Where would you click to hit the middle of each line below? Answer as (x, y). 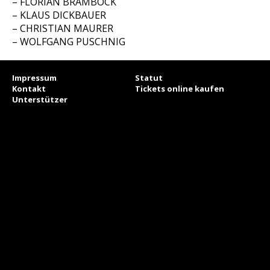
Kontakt (29, 89)
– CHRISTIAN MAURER (63, 28)
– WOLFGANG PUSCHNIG (69, 42)
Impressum (34, 78)
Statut (149, 78)
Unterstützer (40, 99)
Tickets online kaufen (180, 89)
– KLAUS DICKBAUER (59, 15)
